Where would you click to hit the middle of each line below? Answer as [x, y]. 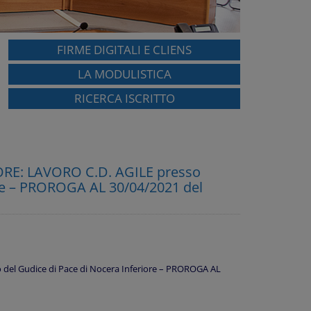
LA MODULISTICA [124, 74]
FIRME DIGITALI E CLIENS [125, 50]
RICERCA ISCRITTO [124, 99]
